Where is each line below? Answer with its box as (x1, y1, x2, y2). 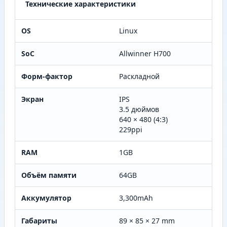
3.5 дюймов (119, 104, 159, 115)
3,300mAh (119, 193, 153, 203)
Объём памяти (21, 170, 77, 180)
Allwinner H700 (119, 49, 171, 59)
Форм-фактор (21, 71, 72, 82)
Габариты (21, 216, 57, 226)
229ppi (119, 125, 142, 135)
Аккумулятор (21, 193, 71, 203)
